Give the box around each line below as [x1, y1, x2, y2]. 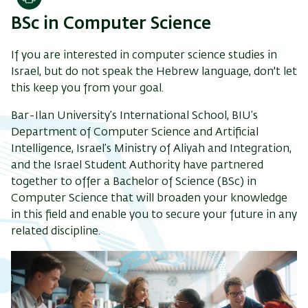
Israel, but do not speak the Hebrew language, [11, 67, 254, 78]
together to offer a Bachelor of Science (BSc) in [11, 177, 256, 188]
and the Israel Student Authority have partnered [11, 160, 263, 172]
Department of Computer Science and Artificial [11, 127, 258, 139]
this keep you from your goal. [11, 83, 164, 95]
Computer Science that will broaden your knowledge [11, 193, 287, 205]
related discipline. [11, 226, 100, 238]
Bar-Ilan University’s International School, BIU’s [11, 111, 258, 122]
